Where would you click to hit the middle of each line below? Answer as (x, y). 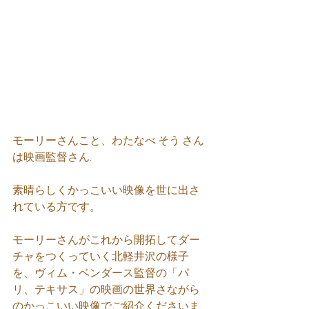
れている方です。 (57, 206)
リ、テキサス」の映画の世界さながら (106, 289)
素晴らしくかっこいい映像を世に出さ (106, 189)
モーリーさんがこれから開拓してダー (106, 239)
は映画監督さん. (52, 156)
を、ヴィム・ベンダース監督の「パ (101, 272)
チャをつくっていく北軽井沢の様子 (101, 256)
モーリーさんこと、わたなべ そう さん (108, 140)
